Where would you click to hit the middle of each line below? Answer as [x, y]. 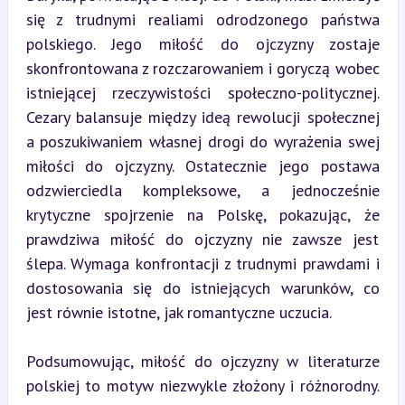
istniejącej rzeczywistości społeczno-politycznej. [202, 92]
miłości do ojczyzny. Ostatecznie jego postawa [202, 165]
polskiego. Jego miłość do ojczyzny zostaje [202, 43]
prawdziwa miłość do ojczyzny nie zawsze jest [202, 239]
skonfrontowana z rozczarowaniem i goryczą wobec [202, 68]
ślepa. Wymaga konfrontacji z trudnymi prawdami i [202, 263]
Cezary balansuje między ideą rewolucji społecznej [202, 117]
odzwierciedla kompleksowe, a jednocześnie [202, 190]
